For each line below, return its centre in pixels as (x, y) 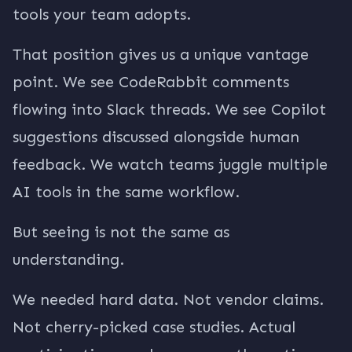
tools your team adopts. (102, 14)
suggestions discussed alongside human (156, 137)
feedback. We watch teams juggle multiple (170, 164)
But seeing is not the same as (121, 232)
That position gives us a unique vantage (161, 54)
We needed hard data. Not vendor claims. (168, 299)
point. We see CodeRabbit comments (151, 82)
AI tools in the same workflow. (126, 192)
